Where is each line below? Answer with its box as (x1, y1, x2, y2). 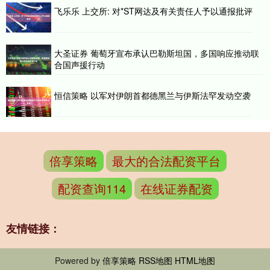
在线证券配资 (140, 180, 213, 198)
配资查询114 (57, 180, 126, 198)
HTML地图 (174, 254, 215, 267)
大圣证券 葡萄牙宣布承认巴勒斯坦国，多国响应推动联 (54, 47, 259, 60)
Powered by (54, 254, 102, 267)
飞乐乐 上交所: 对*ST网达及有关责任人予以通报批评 (54, 5, 253, 17)
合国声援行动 (54, 58, 105, 71)
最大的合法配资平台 (112, 152, 221, 170)
